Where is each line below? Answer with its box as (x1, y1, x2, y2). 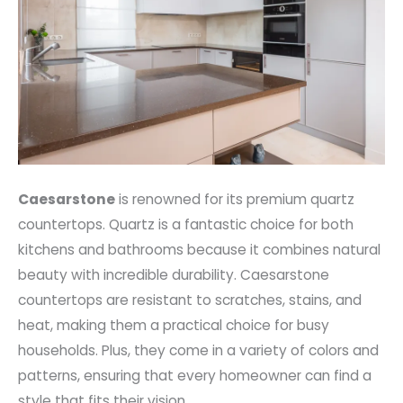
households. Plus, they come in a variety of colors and (18, 340, 379, 360)
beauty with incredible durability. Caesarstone (18, 264, 329, 284)
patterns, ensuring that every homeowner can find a (18, 365, 372, 385)
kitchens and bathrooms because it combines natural (18, 239, 381, 259)
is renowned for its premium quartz (115, 189, 354, 209)
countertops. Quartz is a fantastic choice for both (18, 214, 354, 234)
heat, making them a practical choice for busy (18, 315, 329, 335)
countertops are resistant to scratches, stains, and (18, 290, 362, 309)
